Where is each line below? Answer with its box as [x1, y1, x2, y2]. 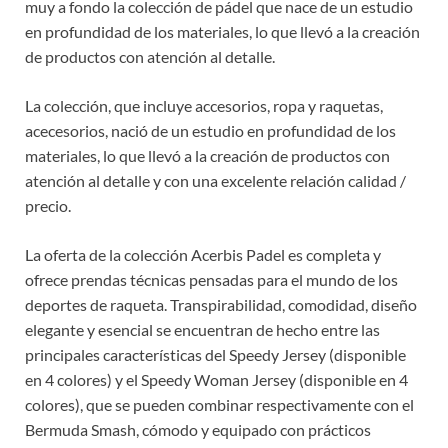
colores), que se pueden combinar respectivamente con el [25, 395, 414, 415]
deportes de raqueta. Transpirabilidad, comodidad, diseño [25, 295, 417, 315]
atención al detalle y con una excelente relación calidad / [25, 171, 406, 191]
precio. [25, 196, 71, 216]
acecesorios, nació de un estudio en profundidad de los [25, 121, 396, 141]
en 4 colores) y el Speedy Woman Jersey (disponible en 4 [25, 370, 408, 390]
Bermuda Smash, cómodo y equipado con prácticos [25, 420, 371, 440]
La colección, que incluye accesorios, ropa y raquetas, [25, 96, 383, 116]
